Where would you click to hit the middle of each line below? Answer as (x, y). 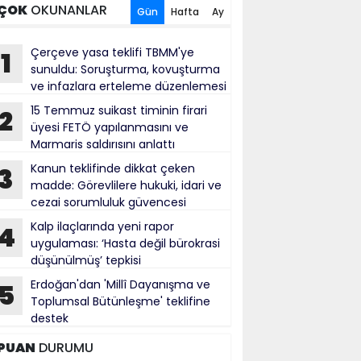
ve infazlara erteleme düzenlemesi (129, 86)
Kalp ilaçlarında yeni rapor (102, 226)
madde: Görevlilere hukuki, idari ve (126, 185)
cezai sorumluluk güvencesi (108, 202)
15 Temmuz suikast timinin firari (119, 110)
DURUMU (64, 348)
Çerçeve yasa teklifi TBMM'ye (112, 52)
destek (50, 318)
